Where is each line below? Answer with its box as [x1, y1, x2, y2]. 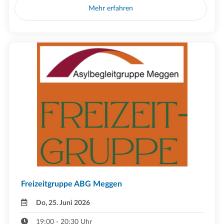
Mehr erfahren [88, 4, 133, 12]
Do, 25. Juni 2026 [36, 198, 90, 206]
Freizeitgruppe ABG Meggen [21, 179, 122, 188]
